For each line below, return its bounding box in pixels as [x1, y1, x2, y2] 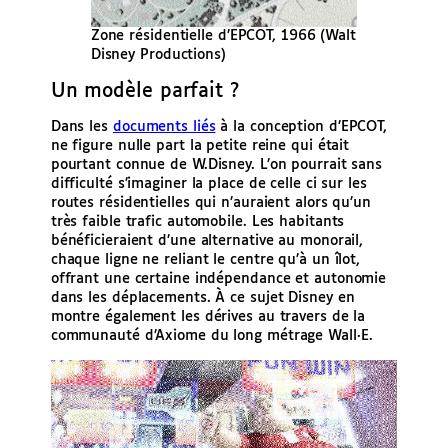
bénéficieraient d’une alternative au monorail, [50, 233, 364, 248]
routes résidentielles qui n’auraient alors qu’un [50, 195, 371, 210]
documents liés [112, 119, 216, 134]
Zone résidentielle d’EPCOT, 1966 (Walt [90, 28, 356, 43]
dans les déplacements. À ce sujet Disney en [50, 290, 355, 305]
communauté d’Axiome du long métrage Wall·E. [50, 328, 373, 343]
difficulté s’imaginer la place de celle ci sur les [50, 176, 367, 191]
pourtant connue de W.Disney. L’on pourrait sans [50, 157, 383, 172]
